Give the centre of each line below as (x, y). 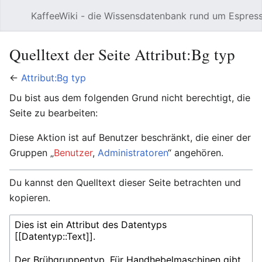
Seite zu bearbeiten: (54, 113)
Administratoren (133, 153)
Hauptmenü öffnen (20, 22)
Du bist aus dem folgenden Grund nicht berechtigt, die (130, 98)
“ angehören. (196, 153)
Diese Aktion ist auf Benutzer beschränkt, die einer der (130, 137)
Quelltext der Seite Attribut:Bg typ (122, 54)
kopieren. (30, 198)
